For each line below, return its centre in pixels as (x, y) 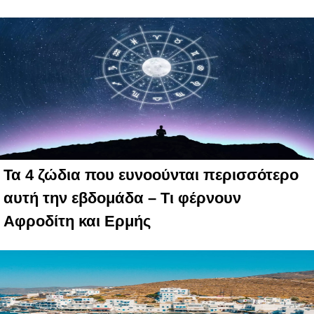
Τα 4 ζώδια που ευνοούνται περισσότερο (151, 175)
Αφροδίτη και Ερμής (77, 221)
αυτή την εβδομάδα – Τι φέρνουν (122, 198)
